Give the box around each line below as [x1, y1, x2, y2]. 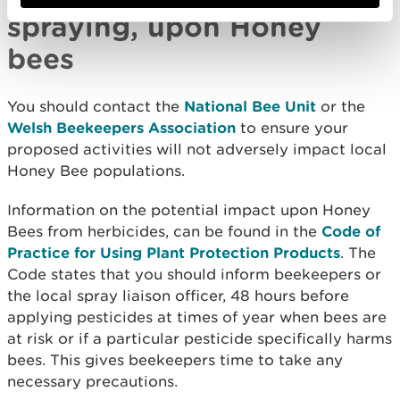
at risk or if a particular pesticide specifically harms [7, 329, 392, 347]
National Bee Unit [184, 97, 316, 114]
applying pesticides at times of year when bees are [7, 308, 387, 326]
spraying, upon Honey [7, 10, 321, 42]
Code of [321, 222, 380, 239]
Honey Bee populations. [7, 162, 189, 179]
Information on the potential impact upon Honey [7, 201, 371, 219]
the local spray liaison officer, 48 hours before [7, 287, 349, 304]
